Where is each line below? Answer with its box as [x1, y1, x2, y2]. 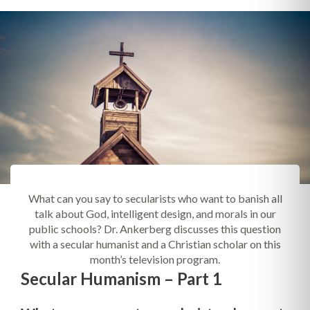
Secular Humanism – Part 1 [21, 268, 222, 289]
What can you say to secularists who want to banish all [28, 192, 282, 205]
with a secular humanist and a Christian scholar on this [29, 237, 281, 250]
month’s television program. [90, 253, 220, 266]
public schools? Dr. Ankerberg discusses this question [29, 222, 281, 235]
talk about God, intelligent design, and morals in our [34, 207, 276, 220]
